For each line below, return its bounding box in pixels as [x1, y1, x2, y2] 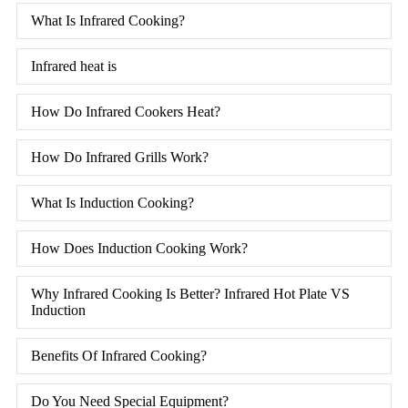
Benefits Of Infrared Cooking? [31, 347, 207, 363]
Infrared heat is [31, 57, 117, 74]
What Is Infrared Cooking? [31, 12, 185, 28]
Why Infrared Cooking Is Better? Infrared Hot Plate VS [31, 285, 350, 301]
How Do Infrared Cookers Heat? [31, 103, 220, 119]
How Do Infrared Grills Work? [31, 148, 209, 165]
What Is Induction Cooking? [31, 194, 194, 210]
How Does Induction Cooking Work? [31, 240, 248, 256]
